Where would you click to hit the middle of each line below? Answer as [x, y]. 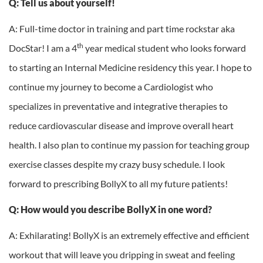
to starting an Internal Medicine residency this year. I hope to [130, 68]
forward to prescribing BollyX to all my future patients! [118, 184]
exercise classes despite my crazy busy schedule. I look [117, 164]
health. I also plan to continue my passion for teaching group [129, 145]
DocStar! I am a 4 [43, 48]
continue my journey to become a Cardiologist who [111, 87]
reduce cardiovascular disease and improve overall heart [121, 126]
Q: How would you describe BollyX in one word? [110, 210]
